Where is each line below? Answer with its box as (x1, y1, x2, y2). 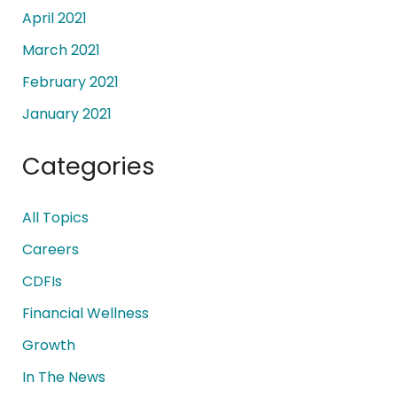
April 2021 (21, 8, 87, 29)
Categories (21, 149, 155, 184)
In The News (21, 367, 105, 388)
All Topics (21, 207, 89, 229)
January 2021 (21, 104, 112, 125)
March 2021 (21, 40, 100, 61)
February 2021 (21, 72, 119, 93)
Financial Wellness (21, 303, 149, 324)
